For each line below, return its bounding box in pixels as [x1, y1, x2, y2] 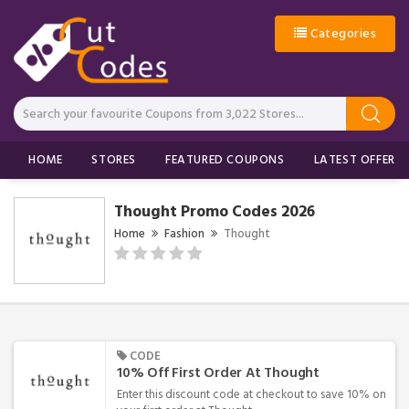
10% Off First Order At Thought [117, 361, 320, 384]
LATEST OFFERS [313, 149, 403, 170]
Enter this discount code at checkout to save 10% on [117, 383, 386, 404]
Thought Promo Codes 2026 [114, 197, 315, 225]
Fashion [164, 223, 204, 244]
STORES [91, 149, 137, 170]
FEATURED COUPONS [165, 149, 285, 170]
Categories [307, 23, 376, 44]
